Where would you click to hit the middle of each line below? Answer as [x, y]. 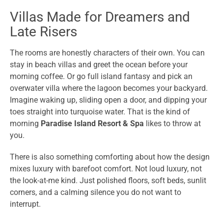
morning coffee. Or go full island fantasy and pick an [101, 77]
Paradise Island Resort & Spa [92, 124]
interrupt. [25, 204]
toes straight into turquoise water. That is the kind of [100, 112]
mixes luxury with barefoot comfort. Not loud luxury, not [106, 169]
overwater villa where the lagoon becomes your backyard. [109, 88]
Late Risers [43, 32]
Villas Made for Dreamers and [100, 17]
